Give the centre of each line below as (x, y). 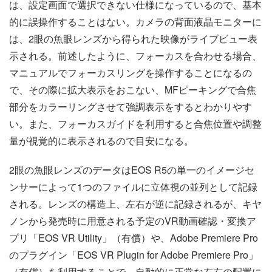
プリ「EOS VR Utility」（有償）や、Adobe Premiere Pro (134, 237)
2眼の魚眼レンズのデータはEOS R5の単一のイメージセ (132, 169)
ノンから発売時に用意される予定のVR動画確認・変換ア (133, 220)
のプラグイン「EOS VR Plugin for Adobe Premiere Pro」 (134, 254)
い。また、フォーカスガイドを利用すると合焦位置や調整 (135, 123)
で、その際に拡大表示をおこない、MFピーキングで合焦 (133, 89)
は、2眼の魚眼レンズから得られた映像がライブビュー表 (133, 38)
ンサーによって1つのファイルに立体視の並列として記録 (133, 186)
